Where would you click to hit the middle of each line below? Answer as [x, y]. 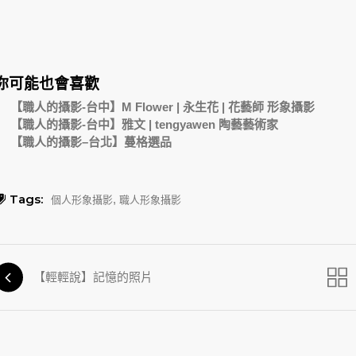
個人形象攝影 [82, 199]
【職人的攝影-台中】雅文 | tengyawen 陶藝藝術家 [144, 124]
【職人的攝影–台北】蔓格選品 [91, 141]
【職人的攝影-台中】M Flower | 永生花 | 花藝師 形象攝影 [163, 106]
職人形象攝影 [150, 199]
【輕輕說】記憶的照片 [93, 277]
